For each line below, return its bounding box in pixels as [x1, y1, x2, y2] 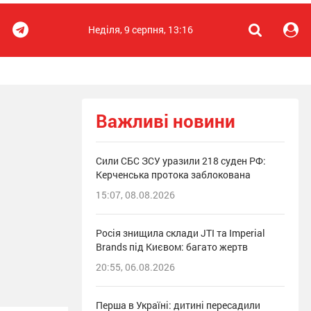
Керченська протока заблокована [96, 168, 251, 181]
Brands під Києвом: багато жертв [96, 240, 248, 253]
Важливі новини [96, 109, 235, 133]
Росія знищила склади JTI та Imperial [96, 226, 265, 239]
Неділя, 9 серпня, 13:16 [88, 23, 193, 36]
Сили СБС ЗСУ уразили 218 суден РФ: [96, 154, 266, 167]
